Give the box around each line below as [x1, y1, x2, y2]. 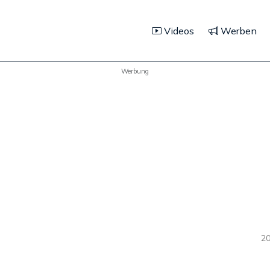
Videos [162, 24, 194, 37]
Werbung [121, 66, 149, 75]
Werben [218, 24, 257, 37]
